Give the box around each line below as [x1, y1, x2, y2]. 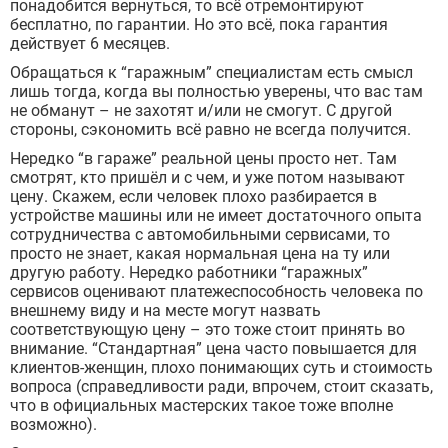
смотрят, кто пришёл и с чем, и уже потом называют [10, 168, 405, 188]
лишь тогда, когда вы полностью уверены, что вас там [10, 82, 423, 102]
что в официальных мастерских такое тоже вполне [10, 396, 393, 416]
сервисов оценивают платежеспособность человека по [10, 282, 423, 302]
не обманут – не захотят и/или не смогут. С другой [10, 101, 392, 121]
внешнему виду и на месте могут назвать [10, 301, 321, 321]
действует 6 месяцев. [10, 34, 170, 54]
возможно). [10, 415, 97, 435]
